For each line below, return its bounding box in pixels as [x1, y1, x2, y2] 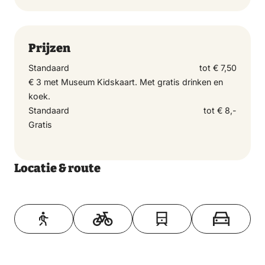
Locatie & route [14, 161, 101, 176]
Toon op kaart [105, 199, 160, 209]
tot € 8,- [203, 105, 237, 116]
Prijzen [28, 41, 70, 56]
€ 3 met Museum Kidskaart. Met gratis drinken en [28, 77, 223, 88]
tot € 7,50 [199, 63, 237, 73]
